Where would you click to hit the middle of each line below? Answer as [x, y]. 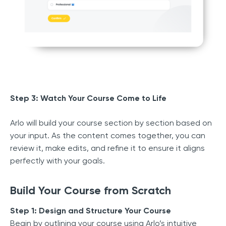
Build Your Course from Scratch [91, 190]
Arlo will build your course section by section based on [111, 123]
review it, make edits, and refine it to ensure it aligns [107, 148]
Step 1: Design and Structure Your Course [91, 210]
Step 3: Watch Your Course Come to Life [88, 98]
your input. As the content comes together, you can [108, 135]
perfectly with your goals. [58, 160]
